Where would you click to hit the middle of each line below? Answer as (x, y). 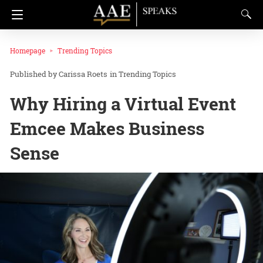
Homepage (28, 50)
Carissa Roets (83, 74)
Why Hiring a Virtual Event (123, 104)
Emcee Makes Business (107, 129)
